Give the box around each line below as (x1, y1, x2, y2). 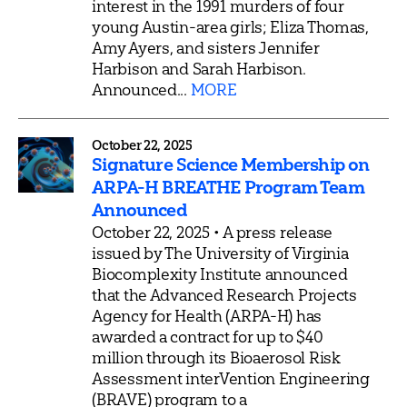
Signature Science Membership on (92, 153, 370, 175)
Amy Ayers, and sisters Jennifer (92, 36, 320, 58)
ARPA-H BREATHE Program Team (92, 175, 364, 198)
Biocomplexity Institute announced (92, 263, 348, 284)
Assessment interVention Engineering (92, 367, 370, 389)
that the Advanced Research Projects (92, 283, 357, 305)
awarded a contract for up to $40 (92, 325, 323, 347)
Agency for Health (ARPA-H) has (92, 304, 323, 326)
